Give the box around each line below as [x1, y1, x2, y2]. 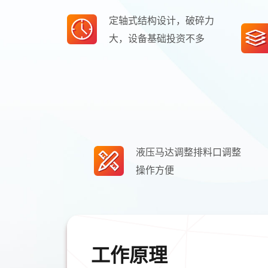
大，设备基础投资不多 [109, 31, 205, 45]
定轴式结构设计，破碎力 [109, 13, 214, 27]
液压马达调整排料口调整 [135, 144, 241, 159]
